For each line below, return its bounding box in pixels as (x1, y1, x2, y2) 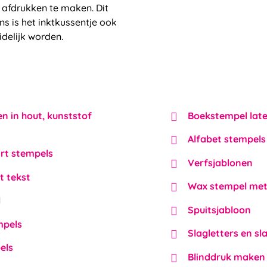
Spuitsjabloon (188, 203, 251, 216)
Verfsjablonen (188, 156, 253, 169)
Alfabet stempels (188, 133, 266, 145)
